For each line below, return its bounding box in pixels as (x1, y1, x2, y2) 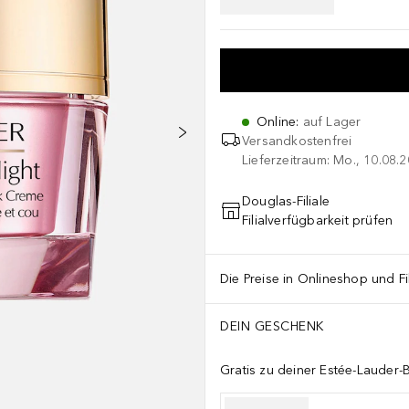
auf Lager (302, 114, 362, 130)
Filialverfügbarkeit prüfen (242, 213, 393, 228)
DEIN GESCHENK (220, 318, 324, 334)
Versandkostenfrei (242, 133, 352, 149)
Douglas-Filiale (242, 194, 330, 209)
